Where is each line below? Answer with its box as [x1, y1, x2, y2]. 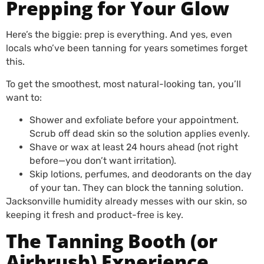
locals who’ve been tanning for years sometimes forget [6, 42, 247, 54]
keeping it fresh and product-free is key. [6, 209, 183, 220]
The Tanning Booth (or [6, 228, 217, 253]
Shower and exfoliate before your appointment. [29, 114, 239, 126]
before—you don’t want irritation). [29, 155, 179, 166]
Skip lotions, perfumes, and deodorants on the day [29, 169, 252, 180]
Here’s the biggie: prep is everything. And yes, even [6, 29, 232, 40]
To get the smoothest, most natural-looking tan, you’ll [6, 78, 241, 90]
